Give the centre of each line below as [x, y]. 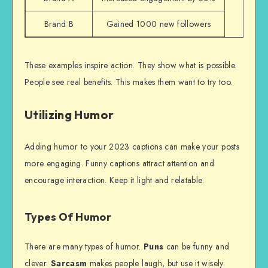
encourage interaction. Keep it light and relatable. [114, 180]
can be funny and [197, 247]
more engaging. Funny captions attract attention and [119, 164]
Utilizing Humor [69, 114]
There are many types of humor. [84, 247]
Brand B [59, 24]
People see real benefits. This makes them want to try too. [129, 82]
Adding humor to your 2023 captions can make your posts [132, 147]
